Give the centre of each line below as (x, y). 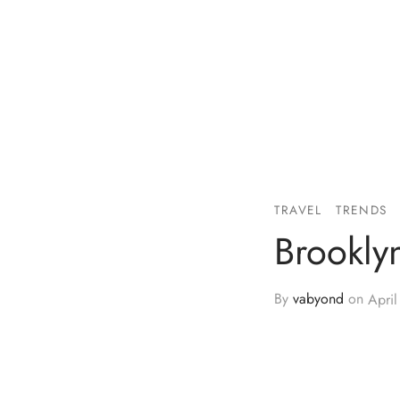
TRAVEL (298, 209)
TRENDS (362, 209)
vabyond (318, 299)
